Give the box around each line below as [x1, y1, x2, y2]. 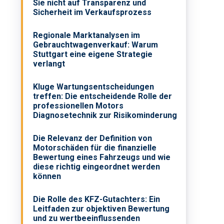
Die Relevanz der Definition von [33, 133, 152, 143]
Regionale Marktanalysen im [33, 30, 140, 40]
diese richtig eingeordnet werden [33, 162, 160, 172]
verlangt [33, 59, 65, 69]
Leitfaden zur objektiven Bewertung [33, 204, 170, 214]
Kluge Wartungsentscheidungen [33, 82, 154, 92]
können [33, 171, 61, 181]
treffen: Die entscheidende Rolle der [33, 91, 172, 101]
